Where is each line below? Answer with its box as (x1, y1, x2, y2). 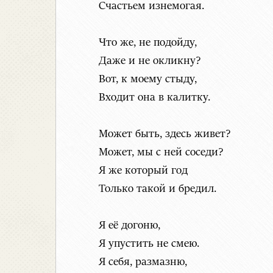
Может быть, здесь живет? (99, 128, 231, 141)
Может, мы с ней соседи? (99, 146, 224, 159)
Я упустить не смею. (99, 238, 199, 250)
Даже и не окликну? (99, 55, 201, 68)
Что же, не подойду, (99, 37, 197, 49)
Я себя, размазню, (99, 256, 187, 269)
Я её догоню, (99, 219, 160, 232)
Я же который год (99, 165, 188, 177)
